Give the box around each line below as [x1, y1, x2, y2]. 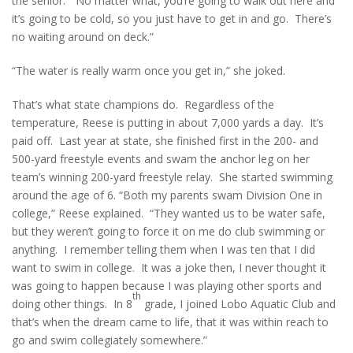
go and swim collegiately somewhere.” [12, 333, 207, 348]
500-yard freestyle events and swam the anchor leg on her [12, 151, 310, 167]
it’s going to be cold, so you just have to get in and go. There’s [12, 11, 332, 27]
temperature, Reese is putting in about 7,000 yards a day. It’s [12, 115, 324, 131]
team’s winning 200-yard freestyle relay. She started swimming [12, 169, 333, 185]
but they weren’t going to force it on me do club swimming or [12, 224, 325, 240]
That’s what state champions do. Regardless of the [12, 97, 274, 113]
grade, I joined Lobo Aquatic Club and [141, 296, 336, 312]
